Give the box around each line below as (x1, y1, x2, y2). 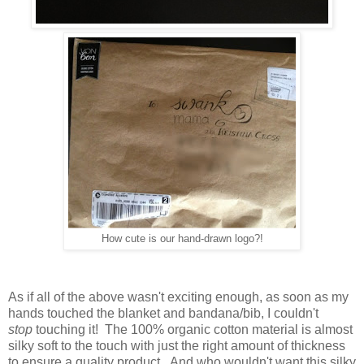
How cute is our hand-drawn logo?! (101, 232, 263, 245)
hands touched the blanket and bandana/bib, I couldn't (8, 305, 318, 320)
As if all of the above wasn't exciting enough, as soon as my (8, 289, 349, 304)
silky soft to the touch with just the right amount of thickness (8, 338, 345, 353)
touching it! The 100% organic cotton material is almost (32, 322, 353, 336)
